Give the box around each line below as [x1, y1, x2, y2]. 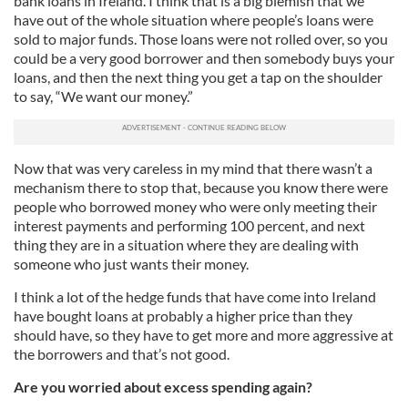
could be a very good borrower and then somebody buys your [14, 49, 394, 67]
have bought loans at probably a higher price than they [14, 307, 352, 325]
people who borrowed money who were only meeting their [14, 198, 377, 216]
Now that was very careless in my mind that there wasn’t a [14, 159, 372, 178]
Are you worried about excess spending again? [14, 378, 312, 396]
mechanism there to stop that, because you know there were [14, 178, 388, 197]
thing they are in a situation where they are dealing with [14, 236, 359, 254]
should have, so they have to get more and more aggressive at [14, 326, 393, 344]
